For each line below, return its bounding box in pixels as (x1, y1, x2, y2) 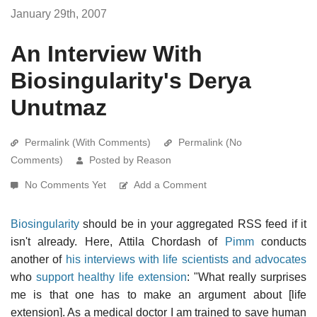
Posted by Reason (89, 154, 171, 166)
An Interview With (11, 40, 202, 67)
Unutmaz (11, 94, 107, 120)
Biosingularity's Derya (11, 67, 251, 93)
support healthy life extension (36, 270, 187, 283)
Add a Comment (134, 178, 207, 190)
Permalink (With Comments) (25, 136, 151, 148)
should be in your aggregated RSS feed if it (79, 217, 306, 230)
